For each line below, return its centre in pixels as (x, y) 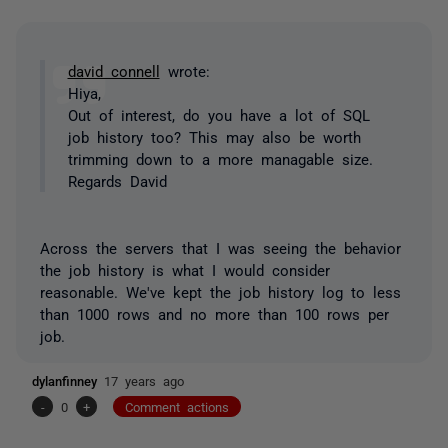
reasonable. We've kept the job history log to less (220, 291)
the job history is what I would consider (185, 269)
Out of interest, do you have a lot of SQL (218, 114)
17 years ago (144, 380)
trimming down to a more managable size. (220, 158)
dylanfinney (68, 380)
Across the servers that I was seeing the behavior (220, 247)
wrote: (184, 70)
